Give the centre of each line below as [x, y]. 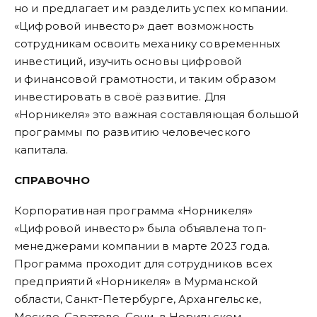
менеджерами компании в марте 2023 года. [142, 246]
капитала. [41, 150]
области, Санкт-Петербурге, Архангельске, [138, 299]
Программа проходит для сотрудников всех [143, 264]
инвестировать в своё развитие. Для [120, 97]
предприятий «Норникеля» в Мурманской [136, 282]
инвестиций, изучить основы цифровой [128, 62]
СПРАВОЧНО [52, 180]
